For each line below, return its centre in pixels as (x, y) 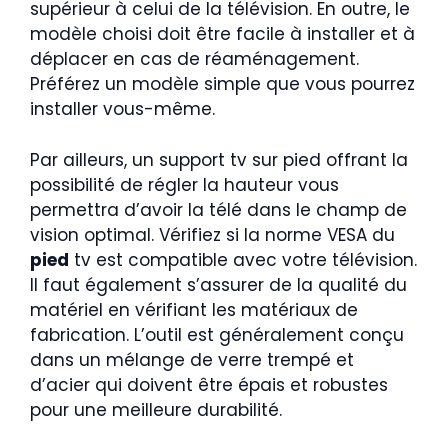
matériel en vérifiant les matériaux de (194, 309)
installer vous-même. (122, 109)
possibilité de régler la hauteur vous (184, 184)
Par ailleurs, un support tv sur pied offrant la (219, 159)
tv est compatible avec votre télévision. (243, 259)
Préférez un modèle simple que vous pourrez (222, 84)
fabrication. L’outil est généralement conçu (217, 334)
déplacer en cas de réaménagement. (194, 59)
